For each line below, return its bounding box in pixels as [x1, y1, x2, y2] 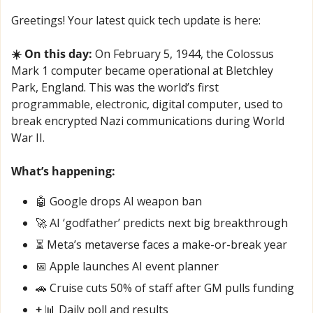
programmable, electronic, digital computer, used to [11, 96, 283, 112]
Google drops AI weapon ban [47, 193, 202, 209]
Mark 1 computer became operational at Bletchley [11, 62, 273, 78]
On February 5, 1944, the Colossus [92, 45, 274, 61]
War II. [11, 129, 45, 145]
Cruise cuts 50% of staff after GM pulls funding [47, 279, 294, 296]
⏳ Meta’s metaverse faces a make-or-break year [36, 236, 287, 252]
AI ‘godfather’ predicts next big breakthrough [47, 214, 288, 231]
